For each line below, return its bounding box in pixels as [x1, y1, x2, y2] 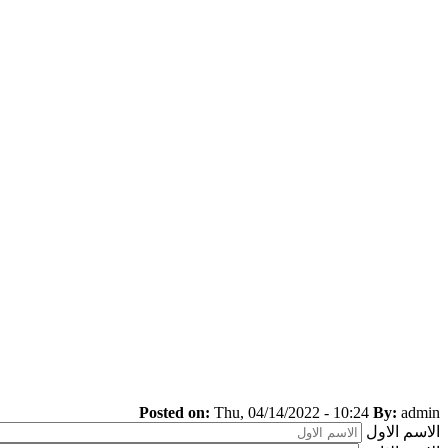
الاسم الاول [366, 423, 440, 440]
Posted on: [139, 404, 210, 421]
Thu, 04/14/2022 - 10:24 [214, 404, 369, 421]
